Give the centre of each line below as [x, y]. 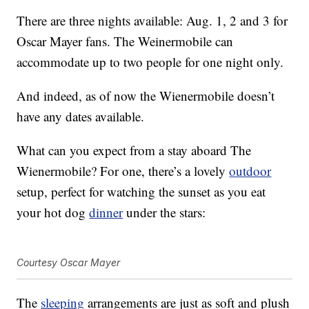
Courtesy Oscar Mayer [69, 262]
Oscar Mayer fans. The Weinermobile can [125, 41]
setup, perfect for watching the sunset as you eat [141, 191]
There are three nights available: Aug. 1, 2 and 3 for [152, 20]
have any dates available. [81, 116]
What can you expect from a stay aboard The [134, 150]
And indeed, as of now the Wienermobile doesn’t [146, 95]
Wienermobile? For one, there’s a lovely [123, 170]
